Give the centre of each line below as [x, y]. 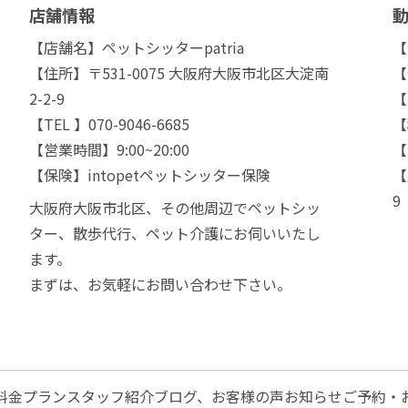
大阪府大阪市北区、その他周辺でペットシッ [175, 208]
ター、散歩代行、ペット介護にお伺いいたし [175, 234]
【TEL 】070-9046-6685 [109, 124]
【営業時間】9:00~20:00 [109, 150]
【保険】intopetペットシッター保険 [150, 175]
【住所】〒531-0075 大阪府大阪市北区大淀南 [179, 73]
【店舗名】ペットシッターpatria [137, 48]
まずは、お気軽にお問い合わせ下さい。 [160, 285]
